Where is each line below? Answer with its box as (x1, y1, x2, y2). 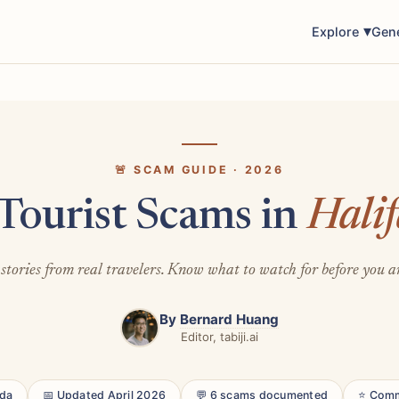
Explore (311, 24, 359, 39)
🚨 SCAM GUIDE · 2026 (115, 163, 284, 176)
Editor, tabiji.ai (180, 330, 258, 345)
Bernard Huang (180, 311, 279, 329)
